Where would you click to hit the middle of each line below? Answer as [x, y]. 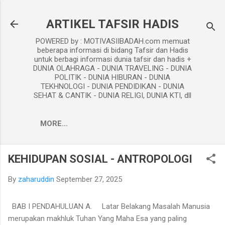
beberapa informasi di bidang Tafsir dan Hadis [113, 50]
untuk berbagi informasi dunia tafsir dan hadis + [113, 59]
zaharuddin [36, 179]
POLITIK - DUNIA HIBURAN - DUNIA [113, 77]
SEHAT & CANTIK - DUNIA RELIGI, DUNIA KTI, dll [113, 95]
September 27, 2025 [89, 179]
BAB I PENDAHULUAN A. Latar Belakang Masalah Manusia [109, 206]
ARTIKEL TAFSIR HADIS [113, 24]
